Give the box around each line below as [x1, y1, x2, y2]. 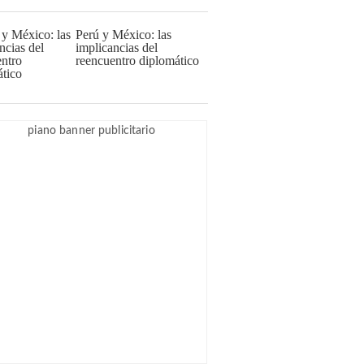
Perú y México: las [76, 28, 171, 41]
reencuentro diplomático [76, 54, 199, 67]
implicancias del [76, 41, 158, 54]
